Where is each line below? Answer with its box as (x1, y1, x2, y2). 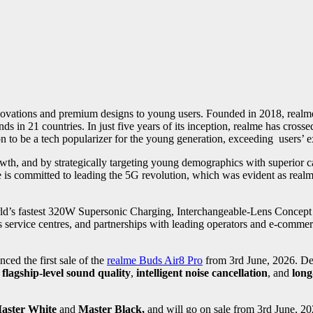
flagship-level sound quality (2, 267, 131, 279)
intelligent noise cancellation (133, 267, 268, 279)
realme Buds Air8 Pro (107, 254, 203, 267)
